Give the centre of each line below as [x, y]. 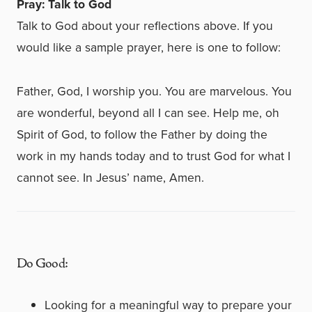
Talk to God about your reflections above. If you [145, 26]
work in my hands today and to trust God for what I [154, 156]
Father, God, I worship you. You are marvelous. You [154, 91]
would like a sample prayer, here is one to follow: [149, 47]
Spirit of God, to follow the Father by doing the [142, 134]
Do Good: [42, 264]
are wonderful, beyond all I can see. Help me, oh [148, 113]
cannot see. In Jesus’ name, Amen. [110, 178]
